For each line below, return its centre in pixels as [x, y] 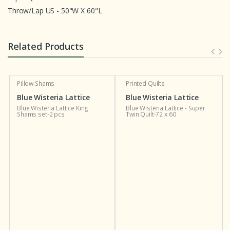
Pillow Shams [36, 83]
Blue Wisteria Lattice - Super [166, 108]
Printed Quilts [146, 83]
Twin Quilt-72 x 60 [151, 114]
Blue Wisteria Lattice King [53, 108]
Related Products [46, 46]
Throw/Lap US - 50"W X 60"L [55, 10]
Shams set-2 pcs [41, 114]
